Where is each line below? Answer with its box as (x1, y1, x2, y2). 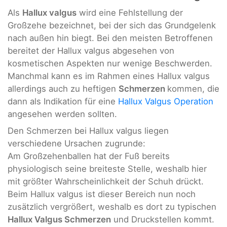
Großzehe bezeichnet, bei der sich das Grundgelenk (8, 20, 216, 30)
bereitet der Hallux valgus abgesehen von (8, 45, 174, 56)
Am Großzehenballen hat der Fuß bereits (8, 150, 170, 161)
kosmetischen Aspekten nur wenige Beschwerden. (8, 58, 212, 68)
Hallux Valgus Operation (118, 96, 213, 106)
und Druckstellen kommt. (111, 214, 214, 224)
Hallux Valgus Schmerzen (8, 214, 111, 224)
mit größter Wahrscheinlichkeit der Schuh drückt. (8, 176, 204, 186)
